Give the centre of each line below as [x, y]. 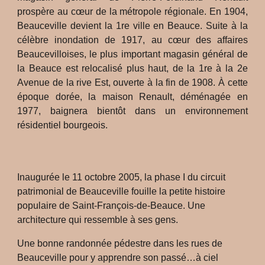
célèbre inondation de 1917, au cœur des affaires [132, 40]
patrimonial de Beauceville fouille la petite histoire [122, 191]
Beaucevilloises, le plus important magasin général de [132, 54]
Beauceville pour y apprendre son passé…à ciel [118, 258]
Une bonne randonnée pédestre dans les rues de [120, 243]
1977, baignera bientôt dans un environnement [132, 111]
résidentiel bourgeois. [63, 125]
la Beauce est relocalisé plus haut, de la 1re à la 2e [132, 68]
